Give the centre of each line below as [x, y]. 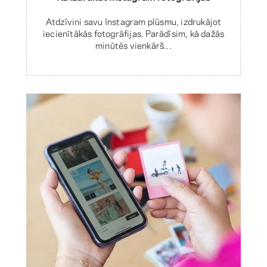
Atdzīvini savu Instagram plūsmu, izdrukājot [133, 21]
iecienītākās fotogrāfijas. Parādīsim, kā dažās [133, 32]
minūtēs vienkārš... [133, 44]
